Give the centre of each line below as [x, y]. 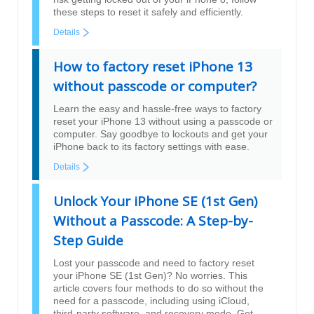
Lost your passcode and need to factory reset [154, 263]
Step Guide [88, 240]
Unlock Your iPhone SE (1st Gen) [155, 201]
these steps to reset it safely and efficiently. [148, 12]
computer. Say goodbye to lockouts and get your [161, 134]
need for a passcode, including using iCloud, [151, 301]
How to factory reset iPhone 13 [153, 67]
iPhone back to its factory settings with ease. [151, 146]
